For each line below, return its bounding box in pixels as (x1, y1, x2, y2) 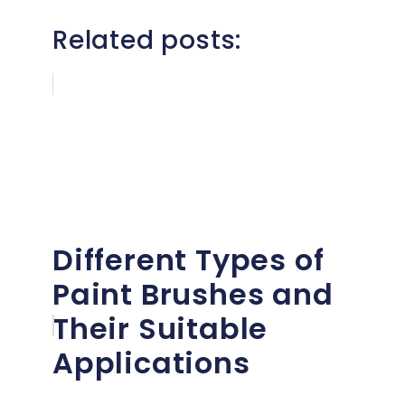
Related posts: (52, 22, 242, 58)
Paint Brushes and (52, 273, 334, 315)
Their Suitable (52, 307, 268, 349)
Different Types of (52, 239, 325, 280)
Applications (52, 342, 250, 383)
